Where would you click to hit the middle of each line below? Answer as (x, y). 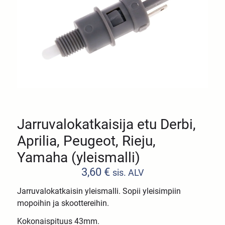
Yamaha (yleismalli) (79, 157)
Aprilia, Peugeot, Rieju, (87, 141)
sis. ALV (128, 173)
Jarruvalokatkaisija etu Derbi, (107, 124)
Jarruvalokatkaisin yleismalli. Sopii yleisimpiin (99, 191)
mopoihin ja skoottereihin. (63, 203)
